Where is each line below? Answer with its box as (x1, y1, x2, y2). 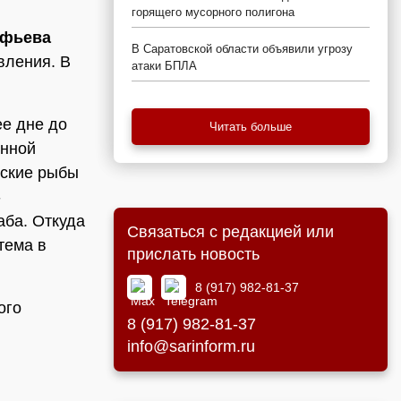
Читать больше (209, 120, 292, 133)
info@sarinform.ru (127, 337, 255, 355)
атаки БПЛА (132, 59, 197, 73)
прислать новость (127, 245, 260, 263)
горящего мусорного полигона (132, 5, 294, 19)
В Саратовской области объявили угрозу (132, 42, 353, 55)
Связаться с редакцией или (127, 223, 334, 241)
